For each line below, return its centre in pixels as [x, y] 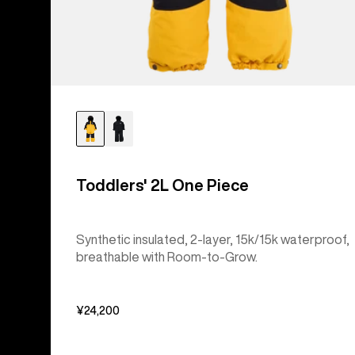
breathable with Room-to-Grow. [167, 257]
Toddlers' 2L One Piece [162, 185]
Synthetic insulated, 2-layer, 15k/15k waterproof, [213, 240]
